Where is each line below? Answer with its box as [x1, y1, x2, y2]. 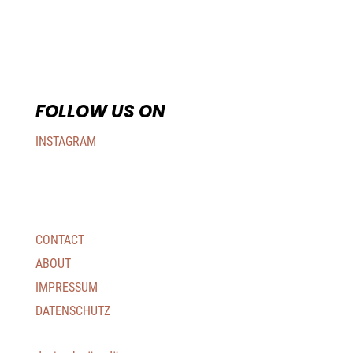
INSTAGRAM [35, 133, 96, 149]
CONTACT [35, 232, 84, 247]
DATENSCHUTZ [35, 303, 110, 318]
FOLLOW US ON [35, 98, 165, 124]
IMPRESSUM [35, 279, 98, 295]
